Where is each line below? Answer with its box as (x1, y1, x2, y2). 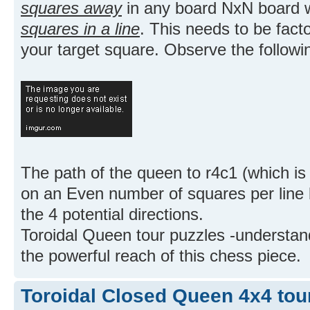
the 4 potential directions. (21, 205, 203, 224)
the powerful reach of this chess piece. (21, 246, 301, 266)
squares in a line (21, 19, 140, 39)
